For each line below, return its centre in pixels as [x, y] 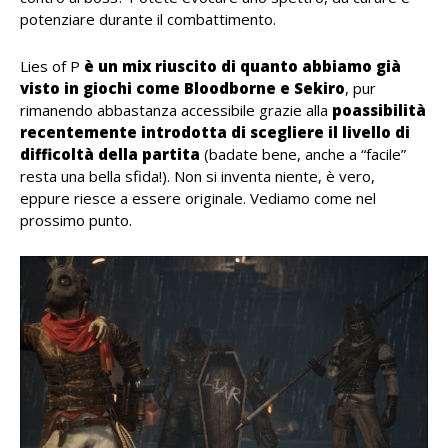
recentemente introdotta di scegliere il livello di [215, 132]
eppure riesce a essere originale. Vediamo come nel [198, 198]
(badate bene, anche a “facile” [303, 154]
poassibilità [379, 110]
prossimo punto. [76, 220]
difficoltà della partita [110, 154]
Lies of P [52, 66]
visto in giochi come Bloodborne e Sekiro [182, 88]
